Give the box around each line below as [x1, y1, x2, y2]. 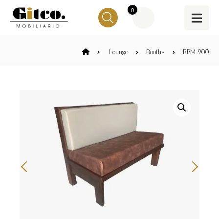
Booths [146, 47, 165, 56]
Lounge [109, 47, 128, 56]
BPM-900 [183, 47, 209, 56]
